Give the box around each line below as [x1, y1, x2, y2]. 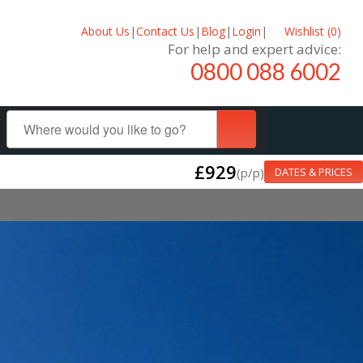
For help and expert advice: [168, 39, 341, 58]
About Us [80, 23, 130, 39]
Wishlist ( [281, 23, 331, 39]
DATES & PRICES [275, 164, 352, 179]
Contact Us [135, 23, 194, 39]
